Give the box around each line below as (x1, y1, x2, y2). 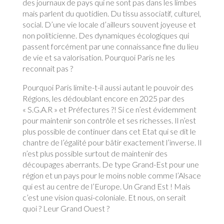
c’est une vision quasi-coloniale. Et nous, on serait (22, 192, 186, 202)
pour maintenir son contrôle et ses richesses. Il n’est (22, 115, 196, 125)
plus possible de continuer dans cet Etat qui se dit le (22, 126, 196, 136)
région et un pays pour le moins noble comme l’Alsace (22, 170, 201, 180)
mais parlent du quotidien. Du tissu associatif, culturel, (22, 8, 201, 18)
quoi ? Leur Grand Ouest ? (22, 203, 109, 213)
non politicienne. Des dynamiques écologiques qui (22, 30, 189, 40)
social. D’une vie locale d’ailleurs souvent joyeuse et (22, 19, 196, 29)
